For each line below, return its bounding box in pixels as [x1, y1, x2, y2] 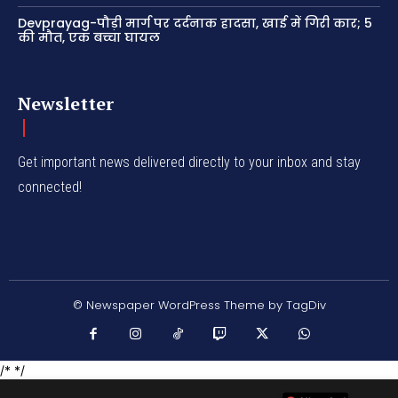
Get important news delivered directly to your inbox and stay [18, 154, 361, 171]
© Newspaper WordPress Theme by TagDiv [72, 297, 326, 314]
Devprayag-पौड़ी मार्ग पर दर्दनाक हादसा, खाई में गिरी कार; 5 [18, 14, 372, 33]
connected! [18, 179, 82, 196]
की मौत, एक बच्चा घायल [18, 28, 160, 47]
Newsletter [18, 92, 114, 116]
